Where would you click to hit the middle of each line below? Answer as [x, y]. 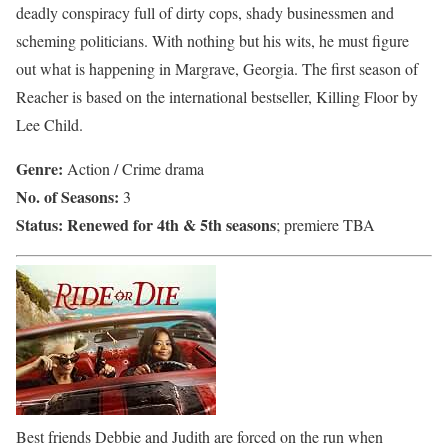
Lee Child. [49, 124]
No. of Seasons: [67, 196]
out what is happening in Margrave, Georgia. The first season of [217, 68]
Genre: [39, 168]
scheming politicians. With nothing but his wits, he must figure [212, 40]
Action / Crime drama [133, 168]
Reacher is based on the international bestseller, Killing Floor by [217, 96]
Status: [41, 224]
